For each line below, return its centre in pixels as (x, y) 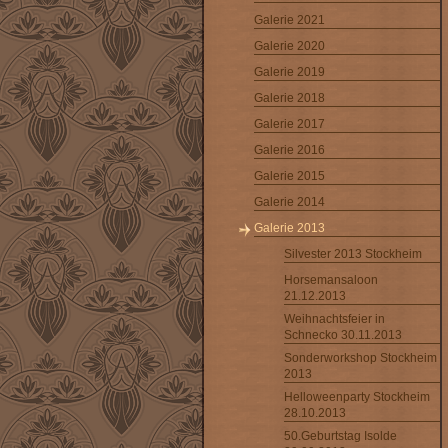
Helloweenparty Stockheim (357, 397)
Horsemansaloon (331, 280)
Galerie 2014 (289, 202)
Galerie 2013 (289, 228)
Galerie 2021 (289, 20)
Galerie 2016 (289, 150)
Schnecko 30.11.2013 (343, 335)
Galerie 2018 (289, 98)
